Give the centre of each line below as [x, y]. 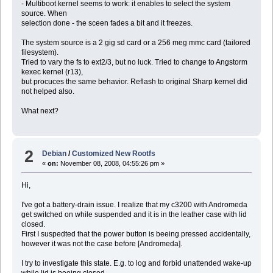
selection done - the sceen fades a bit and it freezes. [107, 23]
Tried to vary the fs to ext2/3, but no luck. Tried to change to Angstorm [134, 62]
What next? [40, 111]
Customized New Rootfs [114, 153]
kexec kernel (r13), [52, 72]
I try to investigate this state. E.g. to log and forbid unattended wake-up [136, 263]
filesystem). [40, 53]
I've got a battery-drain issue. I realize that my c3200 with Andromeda [134, 204]
